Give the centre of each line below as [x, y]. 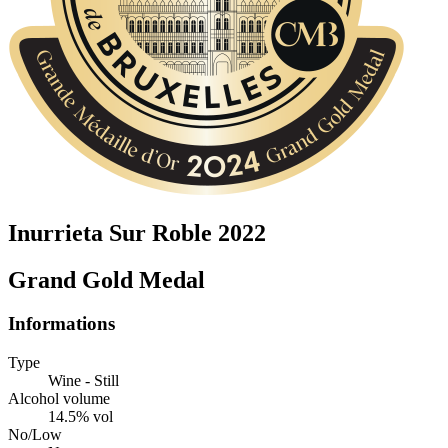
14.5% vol [80, 417]
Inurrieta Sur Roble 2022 [137, 232]
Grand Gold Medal [106, 279]
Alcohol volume [59, 399]
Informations [61, 324]
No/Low [35, 435]
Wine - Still [83, 381]
